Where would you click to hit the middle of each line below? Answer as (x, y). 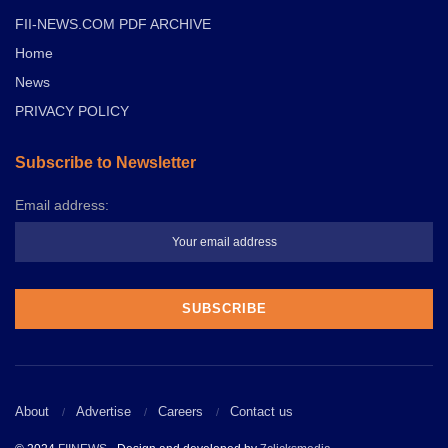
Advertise (103, 411)
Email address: (62, 205)
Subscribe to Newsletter (105, 163)
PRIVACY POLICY (72, 111)
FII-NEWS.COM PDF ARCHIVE (113, 24)
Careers (180, 411)
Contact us (261, 411)
